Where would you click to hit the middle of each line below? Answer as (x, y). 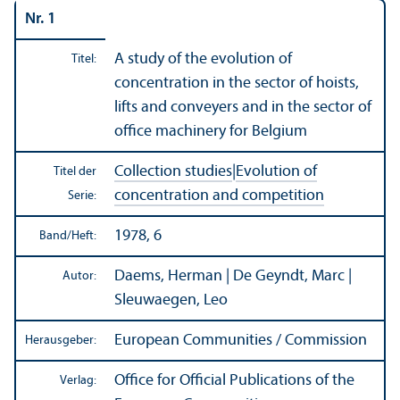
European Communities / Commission (241, 340)
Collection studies (173, 171)
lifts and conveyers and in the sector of (243, 107)
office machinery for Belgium (211, 131)
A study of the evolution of (203, 59)
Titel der (75, 171)
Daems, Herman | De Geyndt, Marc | (233, 276)
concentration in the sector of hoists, (237, 83)
